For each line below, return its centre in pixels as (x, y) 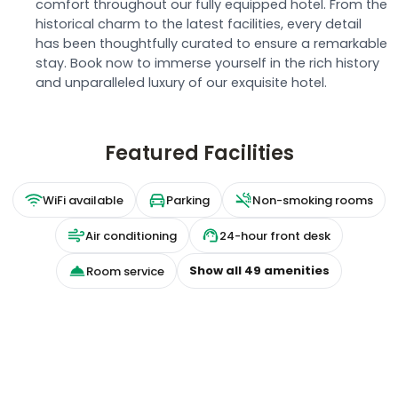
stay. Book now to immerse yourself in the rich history (207, 63)
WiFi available (83, 200)
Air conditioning (131, 235)
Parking (188, 200)
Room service (125, 271)
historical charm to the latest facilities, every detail (199, 24)
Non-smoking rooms (313, 200)
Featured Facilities (199, 153)
